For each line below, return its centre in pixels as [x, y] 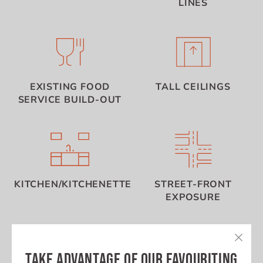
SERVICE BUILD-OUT [70, 100]
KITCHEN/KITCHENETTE [73, 184]
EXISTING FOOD [70, 87]
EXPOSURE [193, 197]
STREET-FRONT [193, 184]
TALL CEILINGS [193, 87]
